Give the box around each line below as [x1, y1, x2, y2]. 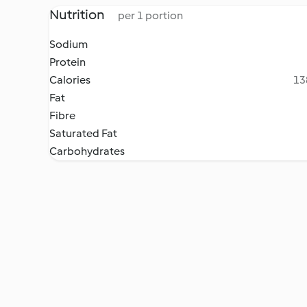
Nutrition [49, 6, 107, 23]
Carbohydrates [49, 145, 125, 158]
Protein [49, 56, 86, 69]
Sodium [49, 38, 88, 51]
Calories [49, 73, 90, 86]
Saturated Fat [49, 127, 117, 140]
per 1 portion [118, 9, 183, 22]
